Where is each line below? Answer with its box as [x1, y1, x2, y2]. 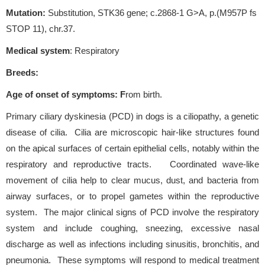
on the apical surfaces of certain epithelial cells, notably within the [6, 143, 259, 153]
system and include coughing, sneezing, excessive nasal [6, 222, 259, 233]
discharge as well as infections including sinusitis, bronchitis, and [6, 238, 259, 249]
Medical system [6, 45, 70, 56]
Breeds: [6, 67, 38, 77]
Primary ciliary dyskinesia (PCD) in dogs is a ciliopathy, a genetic [6, 111, 259, 121]
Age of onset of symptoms [6, 89, 115, 99]
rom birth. [125, 89, 162, 99]
